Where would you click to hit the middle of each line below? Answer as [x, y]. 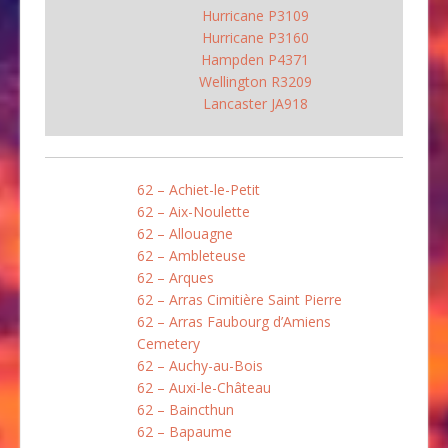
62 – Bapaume [184, 431]
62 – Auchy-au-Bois [200, 365]
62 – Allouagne [185, 233]
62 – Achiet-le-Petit [198, 189]
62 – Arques [175, 277]
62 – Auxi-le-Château [204, 387]
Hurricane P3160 [255, 37]
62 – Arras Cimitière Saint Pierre [239, 299]
